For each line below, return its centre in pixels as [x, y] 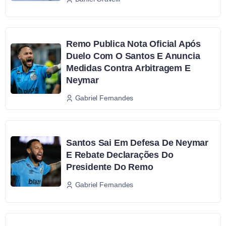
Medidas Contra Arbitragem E [128, 68]
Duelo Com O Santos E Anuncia [133, 56]
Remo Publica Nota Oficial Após [134, 44]
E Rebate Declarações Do [120, 155]
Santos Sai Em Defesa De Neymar [137, 143]
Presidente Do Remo [110, 167]
